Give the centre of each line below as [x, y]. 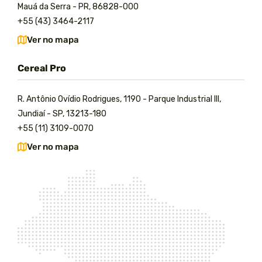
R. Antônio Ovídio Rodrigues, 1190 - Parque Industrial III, [119, 99]
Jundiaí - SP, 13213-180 [62, 114]
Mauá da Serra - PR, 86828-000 [78, 7]
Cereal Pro [42, 68]
